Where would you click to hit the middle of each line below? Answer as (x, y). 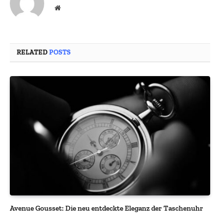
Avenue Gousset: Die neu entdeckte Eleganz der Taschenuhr (107, 208)
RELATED (33, 53)
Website (71, 8)
